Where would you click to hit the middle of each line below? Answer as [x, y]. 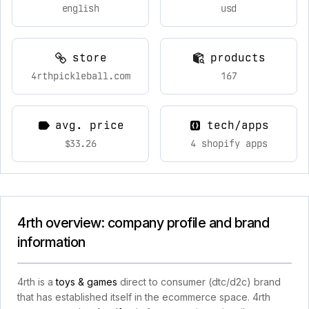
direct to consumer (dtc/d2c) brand [199, 282]
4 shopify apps [229, 143]
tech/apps [238, 125]
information [51, 242]
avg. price [89, 125]
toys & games [87, 282]
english [80, 8]
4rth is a [37, 282]
